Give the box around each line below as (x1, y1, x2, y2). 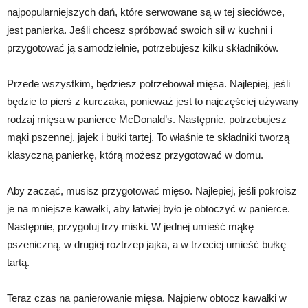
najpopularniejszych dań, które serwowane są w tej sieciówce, (7, 6, 285, 18)
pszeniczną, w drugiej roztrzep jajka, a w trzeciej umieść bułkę (7, 239, 286, 250)
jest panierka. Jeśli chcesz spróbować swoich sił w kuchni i (7, 24, 272, 36)
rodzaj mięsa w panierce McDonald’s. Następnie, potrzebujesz (7, 113, 287, 125)
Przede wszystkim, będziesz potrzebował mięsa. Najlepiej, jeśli (7, 78, 290, 89)
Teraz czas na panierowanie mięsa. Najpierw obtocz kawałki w (7, 292, 287, 304)
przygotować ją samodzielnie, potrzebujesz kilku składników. (7, 42, 278, 54)
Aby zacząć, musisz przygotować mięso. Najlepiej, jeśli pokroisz (7, 185, 297, 197)
